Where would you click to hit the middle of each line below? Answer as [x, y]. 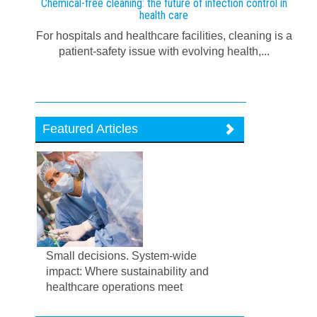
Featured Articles [91, 129]
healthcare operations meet [115, 287]
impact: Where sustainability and [128, 271]
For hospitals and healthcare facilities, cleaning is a [164, 36]
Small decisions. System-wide [122, 256]
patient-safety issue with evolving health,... [164, 51]
